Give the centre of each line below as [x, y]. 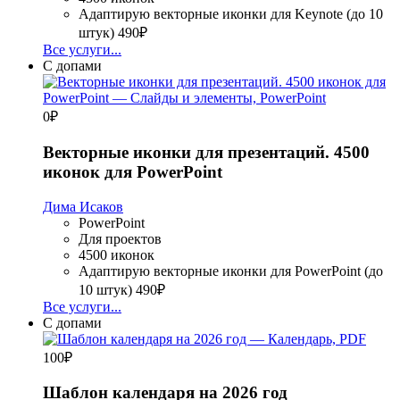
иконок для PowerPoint [133, 171]
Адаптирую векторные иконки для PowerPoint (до [231, 271]
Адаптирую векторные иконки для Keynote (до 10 [231, 14]
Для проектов [120, 238]
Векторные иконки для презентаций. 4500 [206, 152]
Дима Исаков [83, 206]
